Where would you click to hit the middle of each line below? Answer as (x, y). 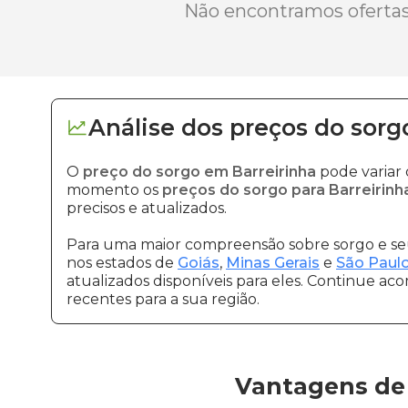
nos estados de (122, 263)
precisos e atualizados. (147, 208)
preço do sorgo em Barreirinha (199, 172)
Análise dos (156, 127)
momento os (114, 190)
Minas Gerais (273, 263)
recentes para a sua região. (163, 299)
